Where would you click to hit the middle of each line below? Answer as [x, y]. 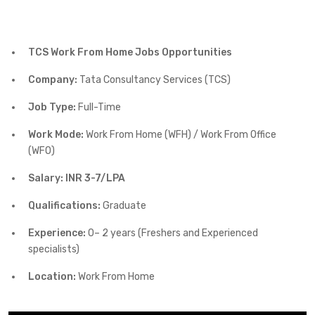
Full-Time [98, 108]
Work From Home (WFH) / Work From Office [180, 135]
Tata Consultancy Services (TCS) [154, 80]
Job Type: [52, 108]
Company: [53, 80]
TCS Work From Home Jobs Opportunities [130, 53]
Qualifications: [64, 206]
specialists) [54, 250]
